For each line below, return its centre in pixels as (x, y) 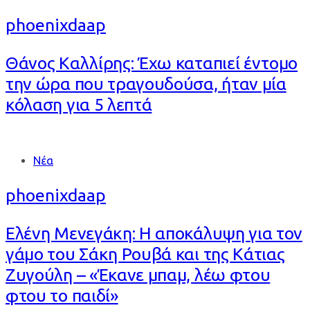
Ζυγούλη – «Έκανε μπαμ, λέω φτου (138, 275)
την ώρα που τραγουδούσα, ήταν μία (146, 83)
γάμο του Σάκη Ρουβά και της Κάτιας (145, 254)
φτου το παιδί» (62, 296)
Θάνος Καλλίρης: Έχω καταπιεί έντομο (152, 63)
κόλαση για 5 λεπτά (79, 104)
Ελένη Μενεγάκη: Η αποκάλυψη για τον (154, 234)
